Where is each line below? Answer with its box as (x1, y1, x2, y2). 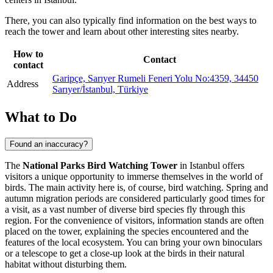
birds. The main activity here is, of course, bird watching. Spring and (5, 182, 268, 193)
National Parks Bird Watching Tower (23, 160, 177, 171)
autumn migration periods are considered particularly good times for (5, 193, 264, 204)
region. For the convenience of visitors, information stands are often (5, 214, 264, 225)
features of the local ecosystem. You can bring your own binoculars (5, 236, 262, 247)
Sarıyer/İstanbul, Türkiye (52, 83, 148, 94)
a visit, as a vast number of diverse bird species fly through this (5, 204, 245, 214)
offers (220, 160, 244, 171)
